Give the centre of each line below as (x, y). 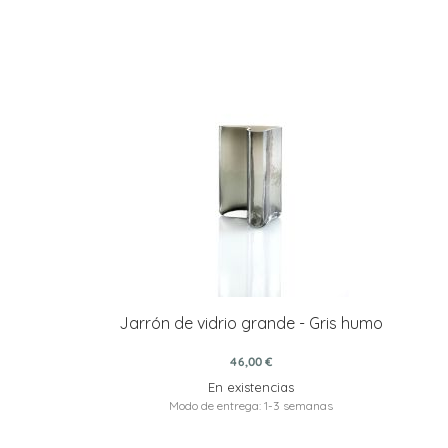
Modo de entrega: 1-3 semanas (250, 406)
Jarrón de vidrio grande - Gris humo (250, 323)
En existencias (250, 387)
